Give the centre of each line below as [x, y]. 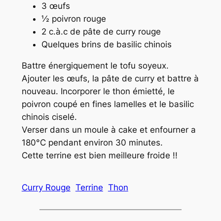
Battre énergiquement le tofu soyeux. [95, 66]
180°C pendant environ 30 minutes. [92, 143]
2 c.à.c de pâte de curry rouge [101, 32]
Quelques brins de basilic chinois [106, 45]
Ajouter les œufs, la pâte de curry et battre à [110, 79]
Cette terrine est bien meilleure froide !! [99, 156]
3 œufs [55, 6]
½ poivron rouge [74, 19]
